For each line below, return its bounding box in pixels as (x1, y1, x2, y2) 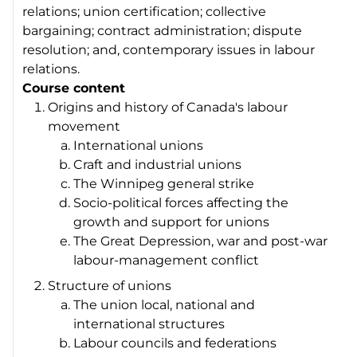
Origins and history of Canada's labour (48, 99, 288, 115)
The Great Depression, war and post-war (73, 233, 328, 249)
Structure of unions (48, 277, 172, 293)
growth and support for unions (73, 214, 270, 229)
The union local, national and (73, 296, 256, 312)
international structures (73, 316, 226, 331)
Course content (22, 80, 126, 96)
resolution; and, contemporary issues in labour (22, 41, 316, 57)
